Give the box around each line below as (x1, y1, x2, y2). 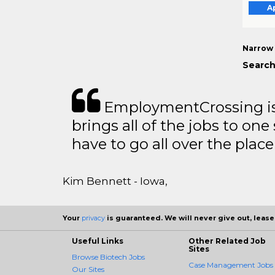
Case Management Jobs (188, 260, 273, 270)
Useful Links (72, 236, 123, 246)
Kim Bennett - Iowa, (63, 175, 168, 188)
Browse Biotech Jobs (72, 252, 145, 262)
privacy (82, 214, 105, 223)
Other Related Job (188, 236, 266, 246)
